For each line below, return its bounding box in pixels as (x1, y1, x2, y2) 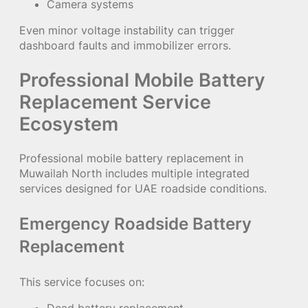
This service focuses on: (19, 274, 144, 289)
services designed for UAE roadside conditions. (19, 181, 267, 195)
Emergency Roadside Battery (19, 213, 252, 234)
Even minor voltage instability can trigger (19, 23, 234, 38)
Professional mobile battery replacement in (19, 151, 243, 165)
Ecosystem (19, 111, 118, 135)
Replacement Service (19, 89, 211, 113)
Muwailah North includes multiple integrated (19, 166, 250, 180)
